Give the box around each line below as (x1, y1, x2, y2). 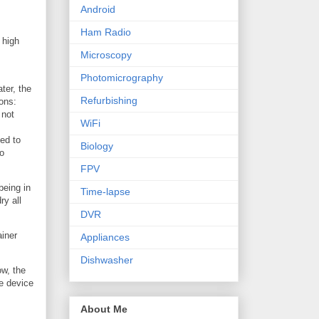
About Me (80, 303, 127, 315)
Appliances (80, 231, 130, 244)
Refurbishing (80, 95, 137, 107)
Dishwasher (80, 254, 133, 266)
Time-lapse (80, 186, 130, 198)
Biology (80, 140, 113, 152)
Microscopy (80, 49, 132, 61)
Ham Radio (80, 26, 131, 38)
